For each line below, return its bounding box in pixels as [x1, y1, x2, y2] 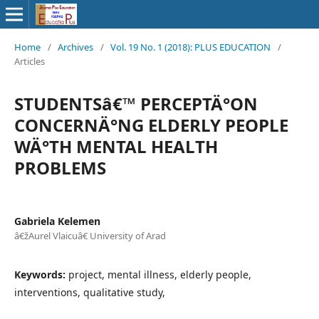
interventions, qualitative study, [14, 286, 165, 299]
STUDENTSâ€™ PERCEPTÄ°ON [14, 92, 258, 115]
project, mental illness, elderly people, [68, 268, 251, 281]
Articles [14, 55, 45, 68]
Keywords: [14, 268, 68, 281]
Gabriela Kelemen [14, 214, 100, 228]
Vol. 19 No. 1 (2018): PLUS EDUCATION [110, 41, 271, 53]
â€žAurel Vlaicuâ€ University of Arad [14, 229, 166, 242]
